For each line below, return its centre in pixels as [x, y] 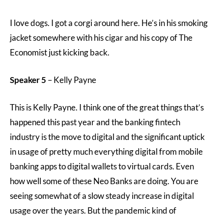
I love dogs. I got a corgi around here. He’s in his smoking [109, 23]
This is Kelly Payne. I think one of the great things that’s [107, 107]
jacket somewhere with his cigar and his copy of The [101, 38]
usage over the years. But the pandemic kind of [93, 210]
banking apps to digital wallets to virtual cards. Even [102, 166]
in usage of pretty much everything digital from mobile [106, 151]
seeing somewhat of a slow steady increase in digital [102, 196]
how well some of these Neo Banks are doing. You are [104, 181]
